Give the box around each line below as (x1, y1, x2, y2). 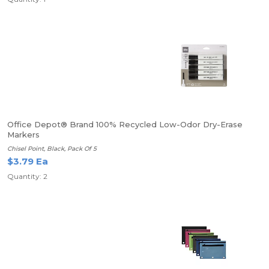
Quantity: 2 (7, 172, 47, 181)
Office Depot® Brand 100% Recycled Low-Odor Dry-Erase (7, 119, 243, 129)
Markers (7, 130, 40, 139)
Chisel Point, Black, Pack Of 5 (7, 145, 97, 153)
